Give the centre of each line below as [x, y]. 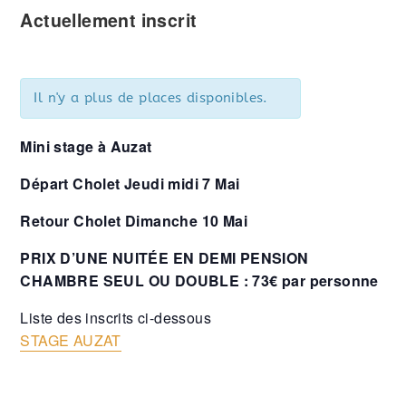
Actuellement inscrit [109, 20]
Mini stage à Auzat [86, 146]
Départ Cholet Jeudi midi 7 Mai [130, 184]
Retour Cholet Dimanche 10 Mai [134, 221]
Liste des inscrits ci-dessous [116, 318]
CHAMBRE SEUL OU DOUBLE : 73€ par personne [199, 280]
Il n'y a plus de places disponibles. [151, 98]
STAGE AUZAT [71, 340]
